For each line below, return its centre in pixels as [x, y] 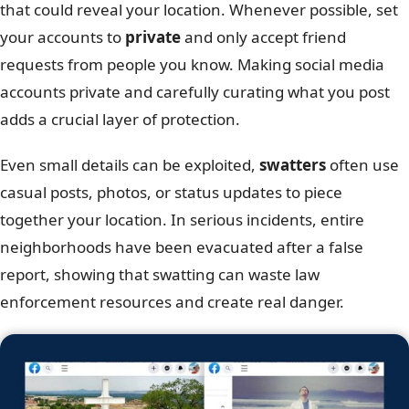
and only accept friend [263, 37]
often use [362, 164]
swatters [293, 164]
